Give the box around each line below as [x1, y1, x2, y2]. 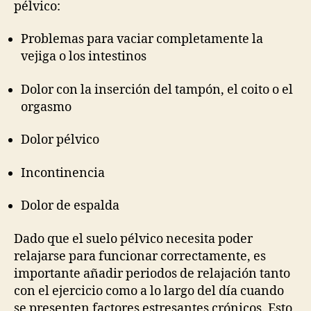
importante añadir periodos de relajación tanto [14, 265, 290, 282]
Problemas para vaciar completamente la [21, 31, 263, 47]
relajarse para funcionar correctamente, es [14, 248, 266, 264]
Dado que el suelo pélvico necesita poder [14, 230, 253, 247]
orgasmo [21, 99, 72, 115]
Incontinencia [21, 165, 105, 181]
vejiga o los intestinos [21, 49, 146, 65]
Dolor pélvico [21, 132, 99, 148]
